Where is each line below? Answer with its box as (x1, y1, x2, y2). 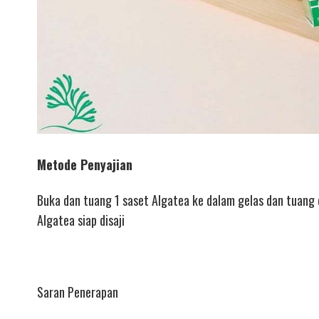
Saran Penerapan (37, 283, 118, 302)
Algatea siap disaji (37, 211, 125, 230)
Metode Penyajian (37, 155, 132, 174)
